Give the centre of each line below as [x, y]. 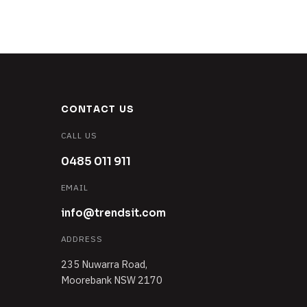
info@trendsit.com [113, 213]
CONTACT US [98, 110]
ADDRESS [82, 239]
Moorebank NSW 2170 [111, 280]
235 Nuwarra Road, [104, 265]
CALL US [79, 136]
